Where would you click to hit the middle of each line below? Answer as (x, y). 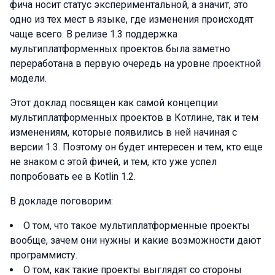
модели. (28, 78)
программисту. (44, 255)
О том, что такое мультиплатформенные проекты (137, 226)
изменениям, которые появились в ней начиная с (123, 132)
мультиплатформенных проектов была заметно (120, 49)
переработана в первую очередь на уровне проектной (135, 64)
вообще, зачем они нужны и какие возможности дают (135, 240)
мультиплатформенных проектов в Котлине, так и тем (134, 118)
